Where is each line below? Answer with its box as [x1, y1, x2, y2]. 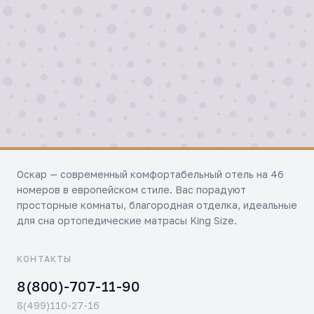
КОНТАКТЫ [17, 254, 72, 264]
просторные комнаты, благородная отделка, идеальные [17, 199, 297, 211]
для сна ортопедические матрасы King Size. [17, 214, 237, 226]
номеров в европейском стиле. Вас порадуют [17, 184, 246, 196]
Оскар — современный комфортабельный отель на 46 [17, 168, 284, 180]
